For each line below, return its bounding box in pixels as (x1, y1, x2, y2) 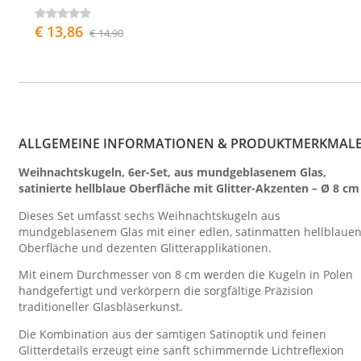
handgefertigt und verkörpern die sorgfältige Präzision (19, 283, 313, 299)
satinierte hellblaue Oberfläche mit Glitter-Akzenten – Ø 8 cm (19, 180, 359, 197)
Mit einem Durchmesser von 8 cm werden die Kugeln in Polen (19, 267, 353, 283)
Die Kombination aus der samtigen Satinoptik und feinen (19, 326, 326, 342)
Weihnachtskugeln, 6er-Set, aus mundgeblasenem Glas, (19, 164, 326, 180)
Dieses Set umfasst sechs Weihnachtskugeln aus (19, 207, 280, 223)
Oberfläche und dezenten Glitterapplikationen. (19, 239, 272, 255)
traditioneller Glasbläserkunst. (19, 299, 183, 315)
